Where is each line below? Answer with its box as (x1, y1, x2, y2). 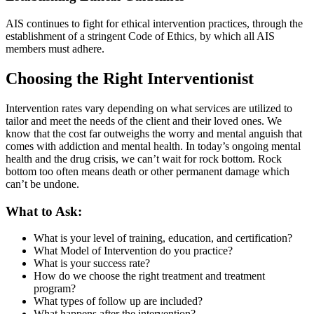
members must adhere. (6, 43, 104, 55)
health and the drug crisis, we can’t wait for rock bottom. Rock (6, 153, 282, 165)
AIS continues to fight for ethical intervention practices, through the (6, 18, 303, 30)
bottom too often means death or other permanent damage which (6, 165, 289, 177)
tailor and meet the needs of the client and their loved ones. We (6, 115, 282, 127)
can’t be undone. (6, 178, 79, 190)
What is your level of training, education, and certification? (34, 232, 292, 245)
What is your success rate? (34, 257, 150, 270)
